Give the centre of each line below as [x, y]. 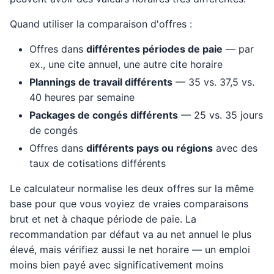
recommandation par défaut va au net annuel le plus [131, 234]
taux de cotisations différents [98, 163]
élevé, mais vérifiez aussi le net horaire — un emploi [130, 250]
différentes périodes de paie [154, 49]
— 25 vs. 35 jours [220, 115]
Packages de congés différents [104, 115]
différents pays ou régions [150, 148]
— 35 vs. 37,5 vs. [213, 82]
